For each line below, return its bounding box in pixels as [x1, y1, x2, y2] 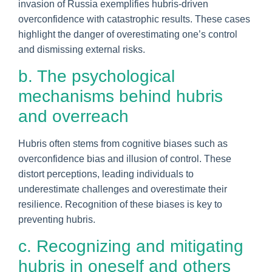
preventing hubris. [18, 214, 95, 225]
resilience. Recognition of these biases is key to [18, 199, 222, 209]
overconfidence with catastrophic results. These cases [18, 13, 250, 24]
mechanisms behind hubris [18, 86, 223, 106]
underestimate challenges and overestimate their [18, 183, 227, 194]
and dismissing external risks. [18, 44, 145, 55]
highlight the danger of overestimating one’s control [18, 29, 237, 39]
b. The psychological [18, 66, 175, 86]
